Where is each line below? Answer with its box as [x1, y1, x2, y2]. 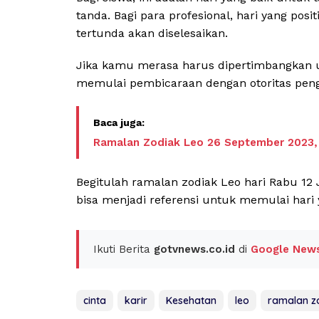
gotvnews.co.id [154, 243, 235, 256]
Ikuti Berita [93, 243, 154, 256]
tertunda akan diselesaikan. [76, 26, 228, 41]
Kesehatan [166, 294, 216, 308]
